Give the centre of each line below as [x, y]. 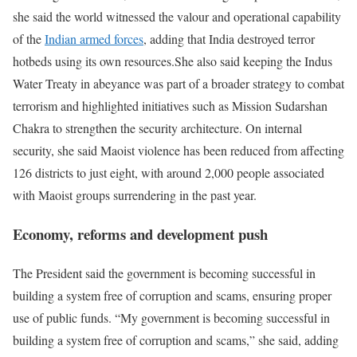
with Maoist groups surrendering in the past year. [135, 195]
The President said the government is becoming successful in [164, 273]
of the [29, 39]
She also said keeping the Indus [253, 61]
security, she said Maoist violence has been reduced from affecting [178, 151]
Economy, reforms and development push [140, 233]
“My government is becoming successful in [222, 317]
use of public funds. [64, 317]
